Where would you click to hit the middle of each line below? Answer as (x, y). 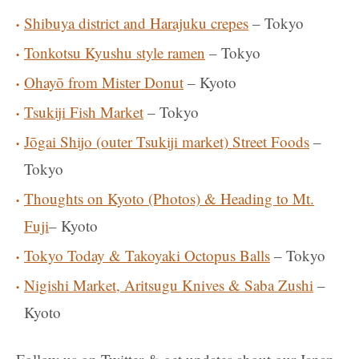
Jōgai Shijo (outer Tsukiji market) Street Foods (167, 141)
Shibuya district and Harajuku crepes (136, 23)
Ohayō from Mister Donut (104, 82)
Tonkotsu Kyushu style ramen (115, 52)
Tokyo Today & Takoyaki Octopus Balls (147, 255)
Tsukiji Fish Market (84, 112)
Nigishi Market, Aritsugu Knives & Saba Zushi (169, 285)
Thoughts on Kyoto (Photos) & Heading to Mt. (169, 198)
